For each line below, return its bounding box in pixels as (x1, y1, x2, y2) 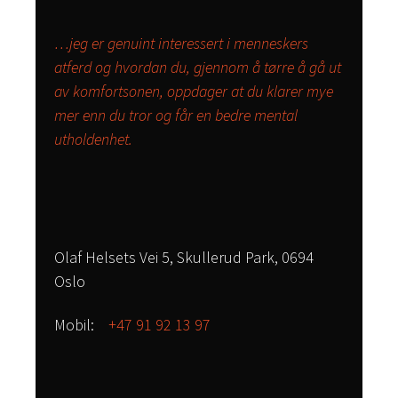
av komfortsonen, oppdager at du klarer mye (54, 80, 333, 101)
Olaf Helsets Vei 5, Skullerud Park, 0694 (54, 246, 314, 267)
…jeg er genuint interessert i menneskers (54, 32, 308, 53)
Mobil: (54, 314, 108, 335)
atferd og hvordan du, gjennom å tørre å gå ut (54, 56, 341, 77)
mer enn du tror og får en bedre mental (54, 104, 298, 125)
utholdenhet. (54, 128, 132, 149)
